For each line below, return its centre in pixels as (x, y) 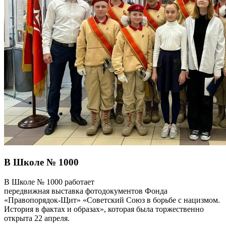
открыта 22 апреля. (37, 218)
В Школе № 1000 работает (49, 182)
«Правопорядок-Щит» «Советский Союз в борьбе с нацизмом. (112, 200)
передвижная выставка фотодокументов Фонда (86, 191)
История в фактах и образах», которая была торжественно (104, 209)
